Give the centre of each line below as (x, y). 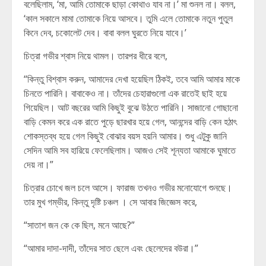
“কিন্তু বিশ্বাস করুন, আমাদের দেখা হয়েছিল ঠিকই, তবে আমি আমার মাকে (132, 79)
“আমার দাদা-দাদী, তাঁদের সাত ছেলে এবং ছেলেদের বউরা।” (111, 248)
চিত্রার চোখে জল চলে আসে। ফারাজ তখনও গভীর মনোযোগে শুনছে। (128, 188)
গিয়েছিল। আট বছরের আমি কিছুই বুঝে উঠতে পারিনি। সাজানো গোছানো (131, 107)
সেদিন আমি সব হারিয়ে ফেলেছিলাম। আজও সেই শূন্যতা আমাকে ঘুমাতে (130, 150)
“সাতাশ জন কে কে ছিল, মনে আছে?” (79, 225)
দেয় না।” (39, 164)
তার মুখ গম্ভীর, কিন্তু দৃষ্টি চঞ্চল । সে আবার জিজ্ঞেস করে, (110, 202)
